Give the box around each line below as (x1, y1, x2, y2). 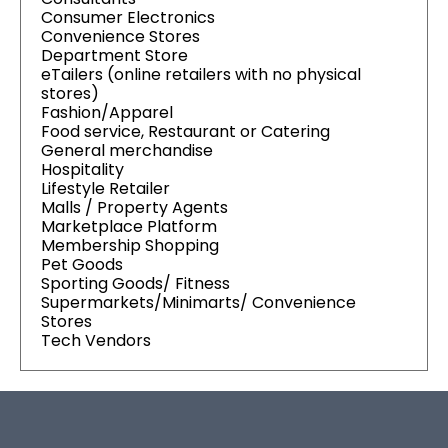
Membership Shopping (41, 234, 219, 257)
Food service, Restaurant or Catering (41, 120, 330, 143)
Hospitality (41, 158, 124, 181)
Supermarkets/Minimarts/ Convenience (41, 291, 356, 314)
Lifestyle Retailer (41, 177, 170, 200)
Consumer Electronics (41, 6, 215, 29)
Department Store (41, 44, 188, 67)
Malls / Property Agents (41, 196, 228, 219)
